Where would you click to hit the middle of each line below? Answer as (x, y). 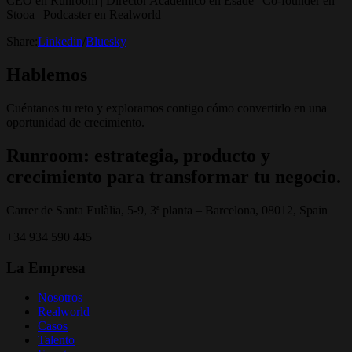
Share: (22, 42)
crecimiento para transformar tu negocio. (174, 176)
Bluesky (106, 42)
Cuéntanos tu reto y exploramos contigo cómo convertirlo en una (167, 108)
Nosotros (60, 298)
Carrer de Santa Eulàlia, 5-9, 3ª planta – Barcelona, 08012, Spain (167, 210)
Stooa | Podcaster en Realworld (84, 15)
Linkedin (60, 42)
